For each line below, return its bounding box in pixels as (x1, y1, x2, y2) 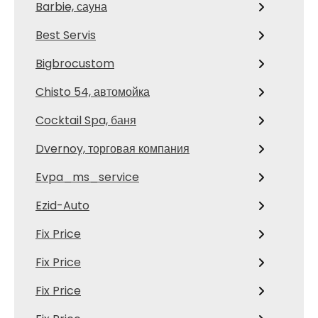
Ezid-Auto (35, 197, 89, 214)
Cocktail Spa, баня (35, 112, 136, 128)
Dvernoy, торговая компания (35, 141, 190, 157)
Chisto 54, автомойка (35, 84, 150, 100)
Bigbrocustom (35, 55, 114, 72)
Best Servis (35, 27, 96, 43)
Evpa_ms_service (35, 169, 139, 185)
